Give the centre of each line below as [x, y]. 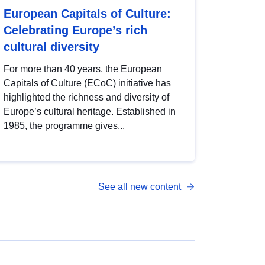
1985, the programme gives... [64, 126]
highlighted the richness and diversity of [86, 98]
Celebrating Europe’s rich [75, 30]
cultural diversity [51, 47]
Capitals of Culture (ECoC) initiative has [87, 83]
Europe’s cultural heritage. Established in [90, 112]
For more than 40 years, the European [83, 69]
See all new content [140, 187]
